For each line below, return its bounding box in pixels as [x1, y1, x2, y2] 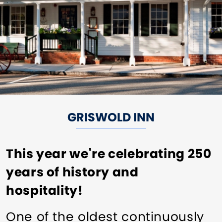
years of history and [6, 163, 139, 181]
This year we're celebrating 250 [6, 145, 212, 163]
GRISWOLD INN [67, 109, 155, 125]
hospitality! [6, 181, 83, 199]
